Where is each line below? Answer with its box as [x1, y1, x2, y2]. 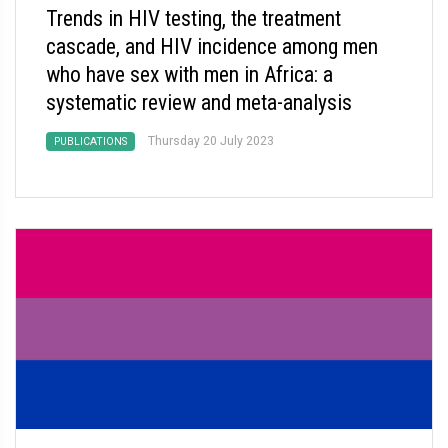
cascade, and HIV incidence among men [46, 34, 378, 59]
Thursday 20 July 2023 [148, 134, 274, 148]
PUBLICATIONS [54, 135, 127, 148]
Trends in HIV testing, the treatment [46, 6, 341, 31]
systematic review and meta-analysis [46, 90, 352, 115]
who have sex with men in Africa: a [46, 62, 333, 87]
